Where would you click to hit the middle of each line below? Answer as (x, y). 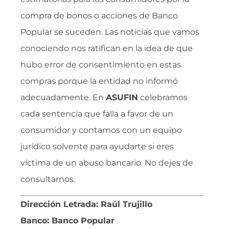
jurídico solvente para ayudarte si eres (97, 147)
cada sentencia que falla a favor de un (97, 114)
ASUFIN (122, 98)
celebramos (163, 98)
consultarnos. (48, 179)
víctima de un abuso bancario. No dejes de (107, 163)
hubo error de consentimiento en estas (101, 65)
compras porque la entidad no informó (99, 81)
